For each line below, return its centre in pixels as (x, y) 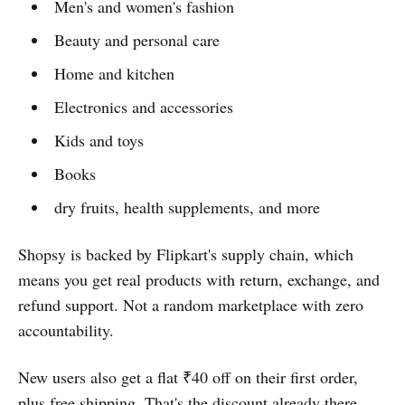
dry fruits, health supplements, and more (187, 207)
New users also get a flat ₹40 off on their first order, (188, 377)
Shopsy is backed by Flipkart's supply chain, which (186, 254)
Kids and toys (99, 141)
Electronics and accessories (143, 107)
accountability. (66, 330)
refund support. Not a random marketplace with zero (191, 305)
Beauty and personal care (137, 40)
